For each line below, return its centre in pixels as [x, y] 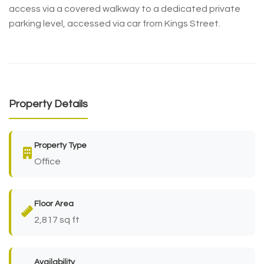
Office [47, 161]
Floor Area [54, 204]
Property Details [48, 104]
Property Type [60, 145]
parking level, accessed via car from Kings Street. [115, 23]
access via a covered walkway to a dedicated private [125, 9]
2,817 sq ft [57, 220]
